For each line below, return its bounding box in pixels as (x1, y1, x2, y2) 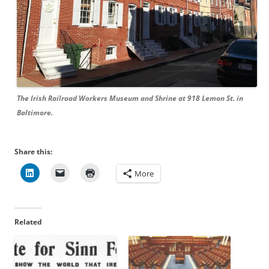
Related (14, 216, 42, 227)
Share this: (14, 146, 52, 157)
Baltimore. (17, 107, 53, 118)
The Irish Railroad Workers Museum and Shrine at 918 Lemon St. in (17, 92, 243, 103)
